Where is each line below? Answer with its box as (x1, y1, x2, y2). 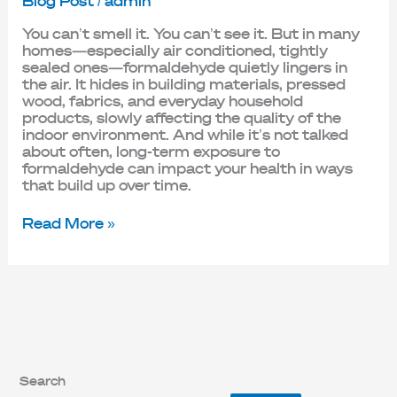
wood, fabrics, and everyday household (21, 93, 303, 109)
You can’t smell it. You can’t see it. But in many (21, 26, 360, 42)
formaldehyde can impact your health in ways (21, 160, 353, 176)
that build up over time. (21, 177, 191, 193)
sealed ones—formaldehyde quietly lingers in (21, 59, 347, 75)
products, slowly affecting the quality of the (21, 110, 341, 126)
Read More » (21, 215, 115, 231)
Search (19, 375, 66, 389)
